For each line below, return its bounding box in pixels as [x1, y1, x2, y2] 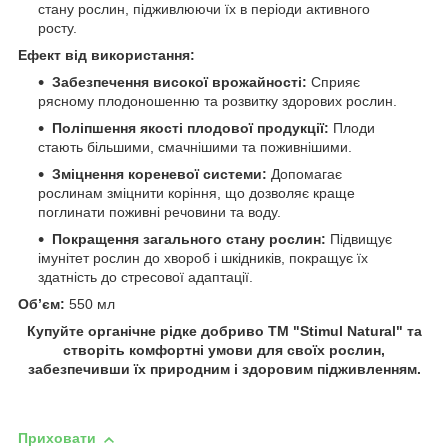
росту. [38, 20, 77, 37]
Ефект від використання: [18, 47, 195, 64]
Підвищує [326, 231, 392, 248]
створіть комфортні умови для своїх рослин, [63, 342, 385, 359]
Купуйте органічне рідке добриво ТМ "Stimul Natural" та [26, 323, 422, 340]
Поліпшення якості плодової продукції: [52, 120, 329, 137]
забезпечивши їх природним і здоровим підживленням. [27, 361, 421, 378]
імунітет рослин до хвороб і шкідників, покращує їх [38, 250, 368, 267]
